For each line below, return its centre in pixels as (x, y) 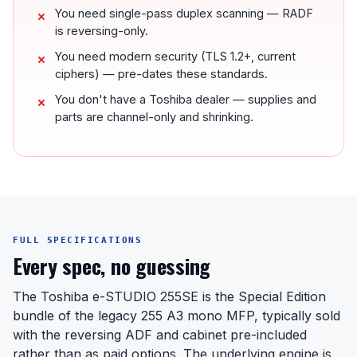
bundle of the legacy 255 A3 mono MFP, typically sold (177, 316)
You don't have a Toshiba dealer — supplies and (186, 100)
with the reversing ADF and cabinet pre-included (160, 335)
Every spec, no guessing (112, 266)
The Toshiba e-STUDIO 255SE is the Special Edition (169, 297)
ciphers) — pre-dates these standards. (161, 74)
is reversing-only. (102, 31)
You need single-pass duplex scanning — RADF (184, 14)
